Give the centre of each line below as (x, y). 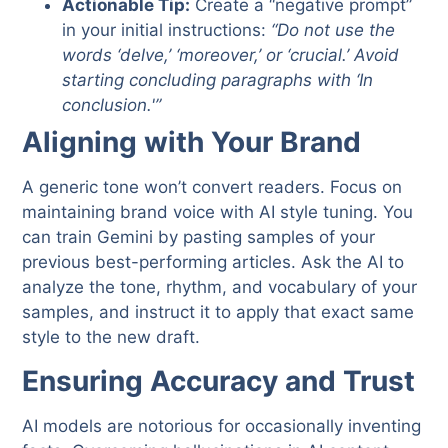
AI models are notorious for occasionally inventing (222, 425)
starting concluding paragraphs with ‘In (218, 80)
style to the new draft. (111, 337)
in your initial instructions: (167, 30)
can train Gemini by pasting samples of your (199, 237)
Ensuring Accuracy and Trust (219, 380)
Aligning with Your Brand (192, 142)
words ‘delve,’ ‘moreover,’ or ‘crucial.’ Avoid (231, 55)
